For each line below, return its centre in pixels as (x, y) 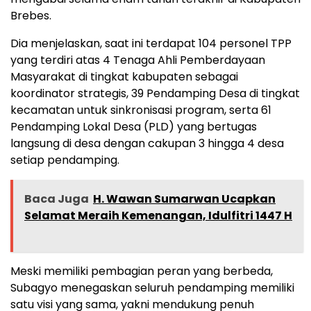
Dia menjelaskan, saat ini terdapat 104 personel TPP (151, 44)
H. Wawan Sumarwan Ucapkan (184, 199)
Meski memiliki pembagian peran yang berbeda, (142, 271)
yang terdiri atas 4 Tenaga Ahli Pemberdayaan (138, 60)
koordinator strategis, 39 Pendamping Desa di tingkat (155, 94)
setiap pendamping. (65, 160)
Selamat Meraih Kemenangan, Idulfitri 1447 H (158, 216)
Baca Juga (57, 199)
